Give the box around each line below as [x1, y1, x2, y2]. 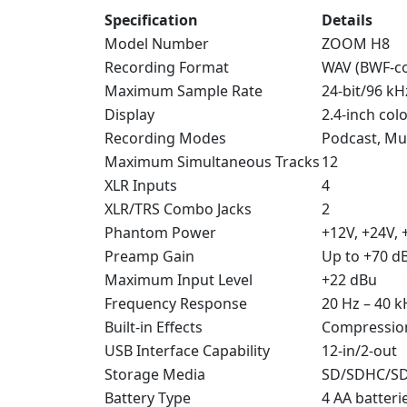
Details [322, 9, 372, 30]
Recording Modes [104, 127, 226, 148]
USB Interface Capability [104, 340, 270, 361]
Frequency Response [104, 293, 247, 313]
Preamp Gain [104, 245, 194, 266]
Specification [104, 9, 198, 30]
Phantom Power [104, 222, 216, 243]
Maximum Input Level [104, 269, 253, 290]
